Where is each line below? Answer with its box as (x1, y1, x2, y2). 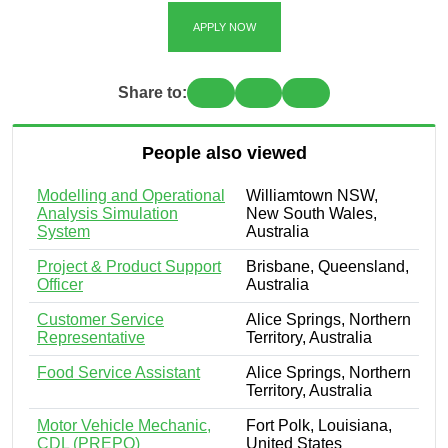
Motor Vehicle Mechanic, (37, 416, 211, 434)
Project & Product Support (37, 257, 221, 275)
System (37, 222, 90, 240)
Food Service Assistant (37, 363, 200, 381)
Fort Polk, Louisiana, (246, 416, 392, 434)
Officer (37, 275, 83, 293)
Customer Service (37, 310, 164, 328)
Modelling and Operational (37, 186, 225, 204)
